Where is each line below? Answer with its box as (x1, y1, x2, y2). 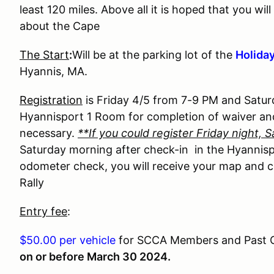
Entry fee (20, 205, 67, 218)
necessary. (20, 127, 78, 139)
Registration (20, 94, 83, 106)
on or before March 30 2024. (20, 250, 171, 263)
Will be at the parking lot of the (72, 48, 235, 61)
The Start (20, 48, 69, 61)
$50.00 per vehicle (20, 234, 116, 246)
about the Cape (20, 20, 100, 32)
